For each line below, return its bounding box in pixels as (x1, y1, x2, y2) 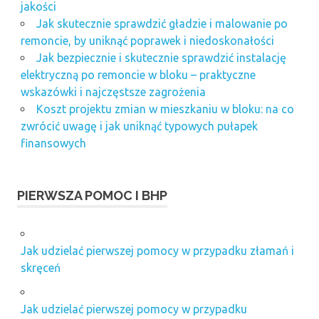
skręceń (20, 261, 61, 274)
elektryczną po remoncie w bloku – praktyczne (20, 68, 256, 81)
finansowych (20, 136, 86, 150)
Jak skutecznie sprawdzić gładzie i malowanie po (36, 16, 288, 30)
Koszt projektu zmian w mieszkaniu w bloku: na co (36, 102, 294, 115)
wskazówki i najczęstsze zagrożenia (20, 85, 206, 98)
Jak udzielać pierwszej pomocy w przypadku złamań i (20, 244, 294, 257)
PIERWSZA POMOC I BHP (17, 187, 167, 203)
